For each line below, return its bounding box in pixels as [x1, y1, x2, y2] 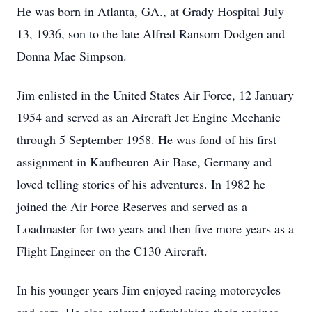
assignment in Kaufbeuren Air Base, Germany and [17, 153, 272, 170]
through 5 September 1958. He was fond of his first [17, 131, 276, 148]
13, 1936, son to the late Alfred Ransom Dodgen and [17, 25, 285, 42]
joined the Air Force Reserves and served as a [17, 198, 247, 214]
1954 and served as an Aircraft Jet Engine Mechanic [17, 109, 281, 125]
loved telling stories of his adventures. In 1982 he [17, 175, 265, 192]
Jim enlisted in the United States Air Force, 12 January [17, 86, 294, 103]
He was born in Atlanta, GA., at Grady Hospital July [17, 3, 284, 19]
